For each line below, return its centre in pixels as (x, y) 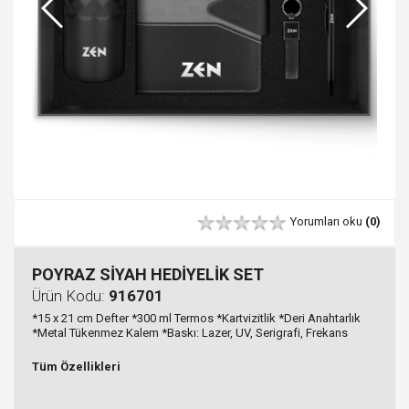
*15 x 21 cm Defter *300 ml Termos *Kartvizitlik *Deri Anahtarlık (196, 318)
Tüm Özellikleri (76, 366)
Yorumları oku (328, 222)
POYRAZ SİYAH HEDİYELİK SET (148, 274)
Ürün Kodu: (70, 295)
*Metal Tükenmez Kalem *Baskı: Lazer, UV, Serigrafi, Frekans (190, 332)
